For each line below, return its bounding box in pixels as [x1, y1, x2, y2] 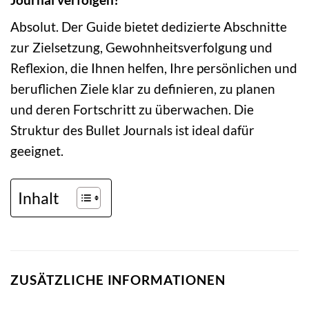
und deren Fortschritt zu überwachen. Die [10, 101, 254, 118]
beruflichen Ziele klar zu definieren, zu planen [10, 81, 275, 97]
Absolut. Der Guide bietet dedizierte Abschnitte [10, 19, 287, 35]
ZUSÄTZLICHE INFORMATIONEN [10, 272, 226, 288]
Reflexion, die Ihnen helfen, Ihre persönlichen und [10, 60, 297, 77]
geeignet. [10, 143, 63, 159]
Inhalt [18, 188, 59, 208]
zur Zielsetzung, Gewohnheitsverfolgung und [10, 39, 272, 56]
